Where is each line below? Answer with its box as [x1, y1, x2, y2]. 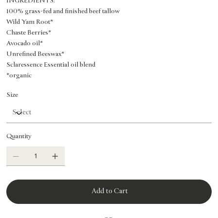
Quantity [6, 132, 32, 141]
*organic [6, 71, 32, 80]
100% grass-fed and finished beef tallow [6, 7, 120, 16]
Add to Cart [91, 186, 128, 197]
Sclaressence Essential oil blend [6, 60, 96, 70]
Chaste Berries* [6, 28, 52, 37]
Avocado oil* [6, 39, 43, 48]
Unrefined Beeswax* [6, 50, 65, 59]
